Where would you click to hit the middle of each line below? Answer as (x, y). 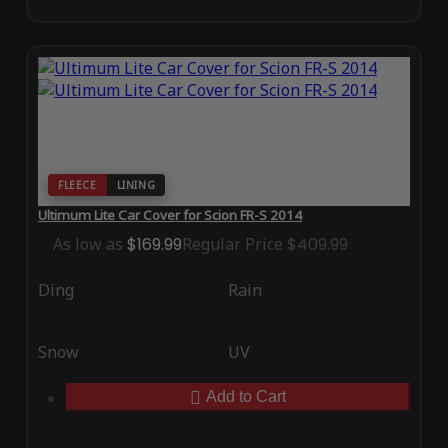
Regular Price (232, 244)
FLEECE (77, 185)
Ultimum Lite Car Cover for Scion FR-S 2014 (169, 215)
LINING (136, 185)
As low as (87, 244)
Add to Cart (246, 397)
